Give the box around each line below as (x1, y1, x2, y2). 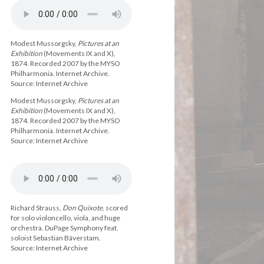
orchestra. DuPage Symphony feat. (11, 223, 118, 232)
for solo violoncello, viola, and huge (11, 213, 120, 222)
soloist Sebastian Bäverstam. (11, 233, 101, 242)
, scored (103, 203, 128, 212)
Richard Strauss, (11, 203, 62, 212)
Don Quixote (62, 203, 103, 212)
